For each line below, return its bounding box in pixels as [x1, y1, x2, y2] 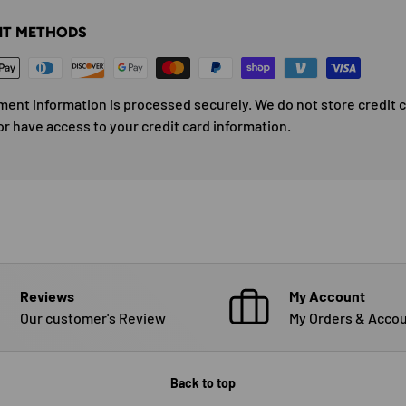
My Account [289, 286, 365, 304]
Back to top [170, 374, 236, 391]
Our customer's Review [19, 308, 166, 326]
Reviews [19, 286, 74, 304]
